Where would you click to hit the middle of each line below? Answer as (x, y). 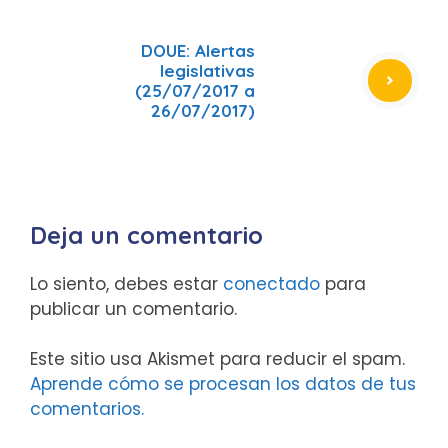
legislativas (207, 70)
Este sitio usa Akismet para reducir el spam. (217, 359)
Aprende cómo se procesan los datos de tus (223, 384)
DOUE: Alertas (198, 50)
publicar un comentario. (133, 308)
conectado (271, 283)
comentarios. (87, 409)
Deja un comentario (146, 234)
